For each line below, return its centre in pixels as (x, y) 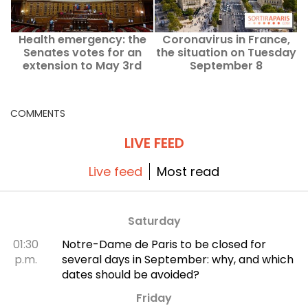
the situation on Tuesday (226, 52)
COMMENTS (38, 113)
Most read (188, 171)
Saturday (154, 221)
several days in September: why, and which (177, 259)
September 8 (226, 65)
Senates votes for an (82, 52)
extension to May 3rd (82, 65)
